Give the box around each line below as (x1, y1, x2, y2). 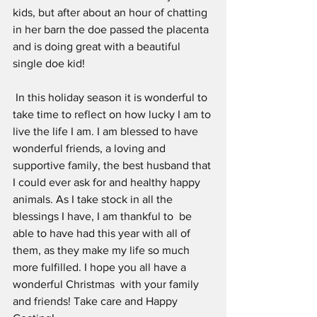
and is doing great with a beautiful (13, 40, 183, 53)
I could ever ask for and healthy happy (13, 176, 203, 189)
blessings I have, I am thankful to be (13, 210, 195, 223)
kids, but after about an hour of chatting (13, 6, 210, 19)
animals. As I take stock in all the (13, 193, 175, 206)
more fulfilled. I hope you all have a (13, 261, 189, 274)
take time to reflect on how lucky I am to (13, 108, 214, 121)
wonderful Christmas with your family (13, 278, 202, 291)
